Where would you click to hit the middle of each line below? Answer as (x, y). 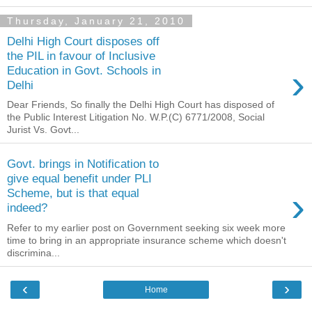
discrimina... (33, 252)
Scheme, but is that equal (73, 193)
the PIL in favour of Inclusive (81, 55)
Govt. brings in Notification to (83, 163)
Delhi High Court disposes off (83, 41)
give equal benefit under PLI (79, 178)
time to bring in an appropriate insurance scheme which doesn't (147, 240)
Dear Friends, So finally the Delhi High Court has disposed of (141, 105)
